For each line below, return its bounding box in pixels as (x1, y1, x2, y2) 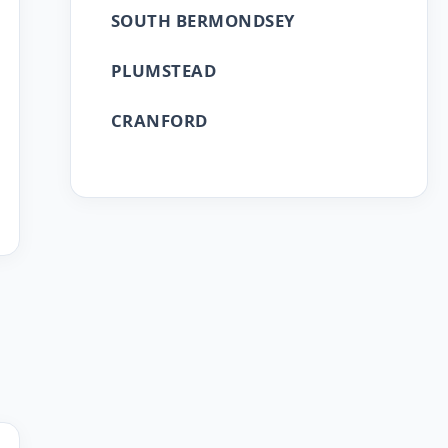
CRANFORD (110, 109, 208, 132)
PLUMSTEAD (110, 59, 217, 82)
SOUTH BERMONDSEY (110, 9, 295, 32)
